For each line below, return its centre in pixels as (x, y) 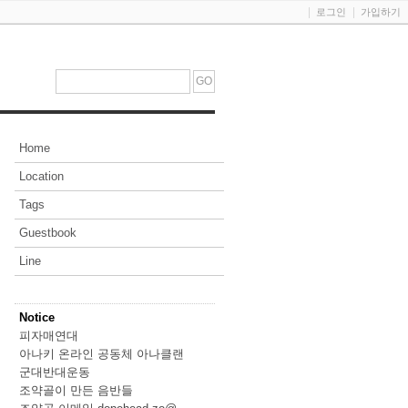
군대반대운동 (55, 372)
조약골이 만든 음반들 (76, 391)
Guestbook (48, 233)
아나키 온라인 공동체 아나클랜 (102, 354)
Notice (37, 318)
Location (41, 177)
